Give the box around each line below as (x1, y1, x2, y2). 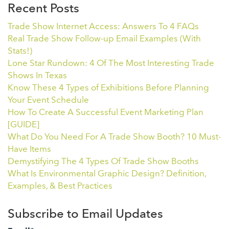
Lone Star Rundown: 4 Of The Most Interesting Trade (8, 57, 214, 68)
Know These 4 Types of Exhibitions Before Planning (8, 82, 209, 93)
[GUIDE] (8, 119, 39, 129)
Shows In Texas (8, 70, 67, 80)
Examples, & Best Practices (8, 180, 112, 191)
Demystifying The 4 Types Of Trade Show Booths (8, 155, 199, 166)
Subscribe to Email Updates (8, 205, 163, 221)
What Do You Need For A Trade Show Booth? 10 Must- (8, 131, 221, 142)
